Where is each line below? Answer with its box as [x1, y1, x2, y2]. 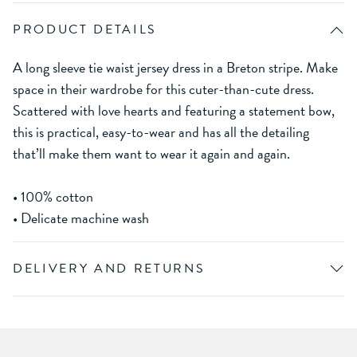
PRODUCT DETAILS [13, 20, 158, 40]
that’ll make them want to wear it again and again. [13, 143, 290, 165]
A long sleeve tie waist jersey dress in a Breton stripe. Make [13, 57, 338, 79]
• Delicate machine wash [13, 207, 149, 229]
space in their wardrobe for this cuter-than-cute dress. [13, 78, 314, 100]
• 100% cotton [13, 186, 93, 208]
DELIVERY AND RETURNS [13, 259, 206, 279]
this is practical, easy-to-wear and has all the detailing [13, 121, 309, 143]
